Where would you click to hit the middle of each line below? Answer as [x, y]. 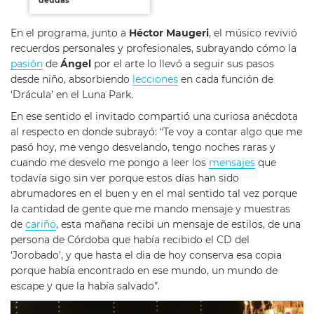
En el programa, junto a [70, 33]
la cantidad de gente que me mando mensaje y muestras [150, 209]
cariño [41, 225]
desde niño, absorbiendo [71, 79]
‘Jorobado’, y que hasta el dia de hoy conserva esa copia [146, 255]
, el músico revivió [253, 33]
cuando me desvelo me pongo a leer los [110, 163]
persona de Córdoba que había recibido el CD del [130, 240]
